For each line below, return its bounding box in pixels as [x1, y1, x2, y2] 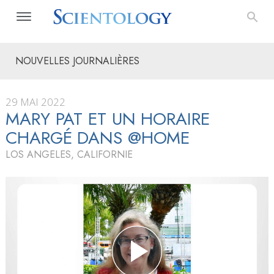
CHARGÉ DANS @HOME [6, 125, 190, 150]
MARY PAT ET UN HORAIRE [6, 106, 210, 131]
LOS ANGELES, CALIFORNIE [6, 147, 133, 161]
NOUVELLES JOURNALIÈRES [15, 54, 139, 68]
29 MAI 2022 [6, 95, 65, 109]
